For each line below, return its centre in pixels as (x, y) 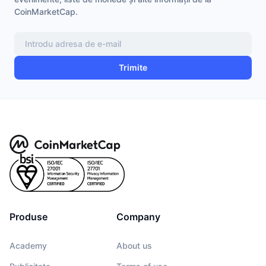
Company (138, 216)
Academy (28, 245)
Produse (28, 216)
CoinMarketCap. (46, 11)
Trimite (133, 68)
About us (134, 245)
